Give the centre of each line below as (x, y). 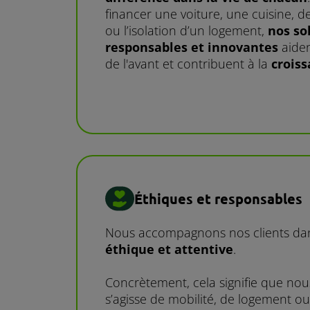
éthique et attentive (169, 249)
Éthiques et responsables (218, 198)
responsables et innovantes (192, 47)
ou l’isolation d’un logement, (186, 31)
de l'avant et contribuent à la (188, 64)
